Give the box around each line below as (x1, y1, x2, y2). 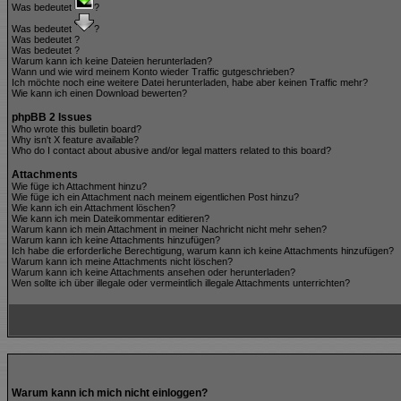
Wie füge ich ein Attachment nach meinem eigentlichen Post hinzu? (12, 192, 299, 202)
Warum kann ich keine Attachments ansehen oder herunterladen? (12, 267, 295, 277)
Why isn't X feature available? (12, 134, 139, 145)
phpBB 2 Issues (12, 111, 92, 124)
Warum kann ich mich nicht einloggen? (12, 387, 208, 399)
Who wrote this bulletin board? (12, 124, 141, 134)
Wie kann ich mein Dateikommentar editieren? (12, 213, 209, 224)
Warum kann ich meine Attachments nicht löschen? (12, 256, 233, 267)
